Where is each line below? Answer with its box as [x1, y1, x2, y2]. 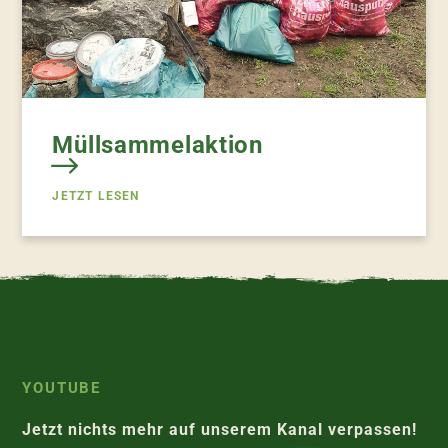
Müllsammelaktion [52, 130, 263, 159]
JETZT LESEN [52, 188, 140, 203]
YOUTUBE [22, 378, 102, 397]
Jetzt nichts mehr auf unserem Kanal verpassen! [22, 419, 418, 439]
